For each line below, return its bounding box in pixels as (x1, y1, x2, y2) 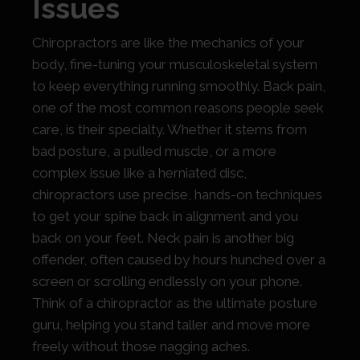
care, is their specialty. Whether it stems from (32, 121, 307, 138)
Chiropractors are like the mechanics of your (32, 35, 305, 51)
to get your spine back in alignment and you (32, 208, 298, 225)
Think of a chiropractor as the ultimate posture (32, 295, 317, 312)
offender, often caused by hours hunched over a (32, 252, 325, 268)
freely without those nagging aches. (32, 338, 250, 355)
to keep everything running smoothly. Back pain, (32, 78, 325, 95)
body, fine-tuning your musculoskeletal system (32, 56, 317, 73)
